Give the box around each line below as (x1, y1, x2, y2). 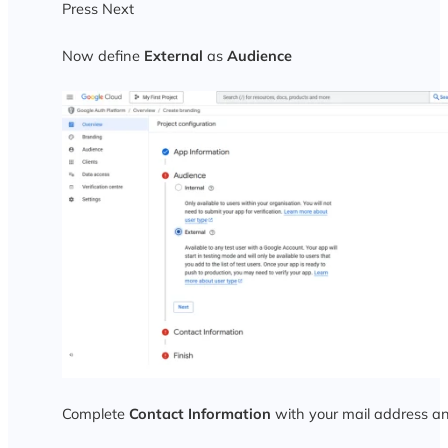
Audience (226, 46, 292, 66)
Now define (61, 46, 144, 66)
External (143, 46, 207, 66)
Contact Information (128, 403, 271, 423)
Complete (61, 403, 129, 423)
